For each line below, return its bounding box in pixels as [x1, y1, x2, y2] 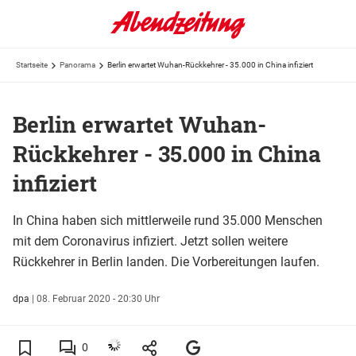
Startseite [16, 60, 48, 69]
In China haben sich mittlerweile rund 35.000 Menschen [13, 212, 323, 228]
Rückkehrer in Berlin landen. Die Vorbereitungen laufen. [13, 253, 319, 269]
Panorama [60, 60, 95, 69]
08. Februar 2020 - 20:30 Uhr [37, 292, 160, 304]
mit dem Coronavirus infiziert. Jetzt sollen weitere [13, 233, 288, 249]
